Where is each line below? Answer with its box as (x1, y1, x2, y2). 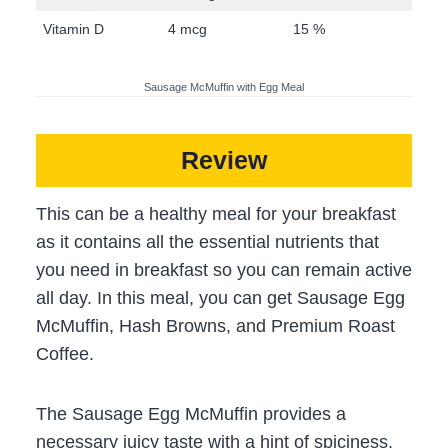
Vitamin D (43, 20, 104, 37)
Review (181, 146, 267, 175)
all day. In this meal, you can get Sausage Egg (36, 287, 405, 308)
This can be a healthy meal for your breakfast (36, 203, 396, 224)
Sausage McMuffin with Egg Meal (144, 80, 304, 93)
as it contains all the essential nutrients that (36, 231, 379, 252)
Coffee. (36, 343, 94, 364)
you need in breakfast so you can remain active (36, 259, 412, 280)
